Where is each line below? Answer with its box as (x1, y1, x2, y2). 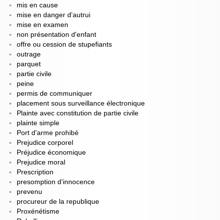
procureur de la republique (16, 198, 99, 206)
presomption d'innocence (16, 178, 95, 186)
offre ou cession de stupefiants (16, 41, 112, 49)
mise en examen (16, 21, 68, 29)
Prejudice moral (16, 159, 65, 166)
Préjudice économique (16, 149, 86, 157)
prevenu (16, 188, 42, 196)
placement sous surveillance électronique (16, 100, 145, 108)
